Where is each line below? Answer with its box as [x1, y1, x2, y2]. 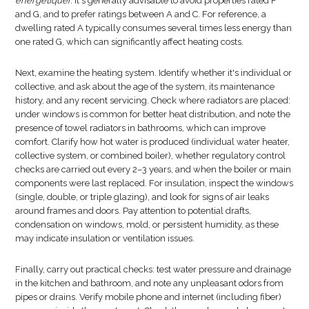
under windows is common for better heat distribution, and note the [15, 108, 291, 119]
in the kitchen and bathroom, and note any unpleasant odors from [15, 277, 284, 288]
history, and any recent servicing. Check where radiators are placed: [15, 94, 291, 106]
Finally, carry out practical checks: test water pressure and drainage [15, 263, 292, 275]
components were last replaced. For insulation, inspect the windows [15, 177, 294, 188]
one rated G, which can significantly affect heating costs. [15, 36, 246, 47]
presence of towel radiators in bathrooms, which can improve [15, 122, 266, 133]
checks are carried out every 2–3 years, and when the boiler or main [15, 163, 292, 175]
